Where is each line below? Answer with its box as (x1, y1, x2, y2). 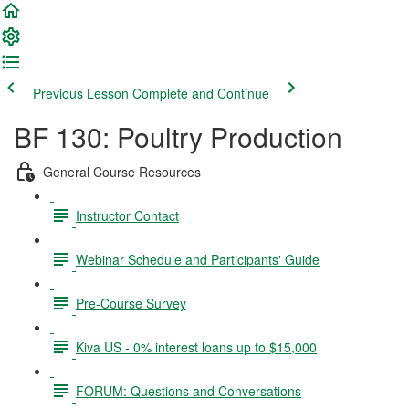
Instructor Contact (76, 205, 179, 225)
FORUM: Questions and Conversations (76, 381, 301, 400)
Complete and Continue (132, 84, 269, 102)
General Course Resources (43, 162, 201, 181)
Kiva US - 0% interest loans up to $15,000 (76, 337, 317, 356)
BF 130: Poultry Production (14, 117, 342, 156)
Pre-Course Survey (76, 293, 186, 312)
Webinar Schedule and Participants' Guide (76, 249, 320, 268)
